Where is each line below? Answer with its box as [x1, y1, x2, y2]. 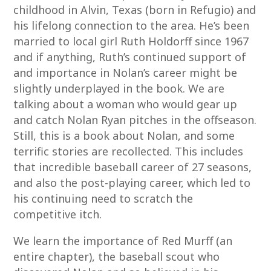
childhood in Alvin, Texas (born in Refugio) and [13, 2, 256, 17]
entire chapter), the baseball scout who [13, 249, 220, 264]
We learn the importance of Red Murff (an [13, 233, 233, 248]
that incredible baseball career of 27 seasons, [13, 160, 252, 174]
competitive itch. [13, 207, 102, 221]
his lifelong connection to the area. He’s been [13, 18, 250, 33]
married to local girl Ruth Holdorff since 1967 [13, 34, 249, 48]
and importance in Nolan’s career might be [13, 65, 238, 80]
